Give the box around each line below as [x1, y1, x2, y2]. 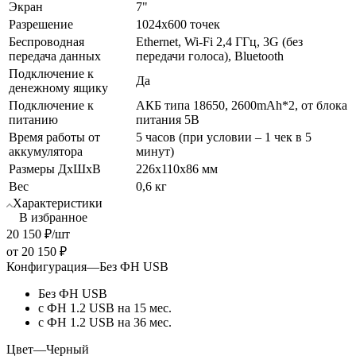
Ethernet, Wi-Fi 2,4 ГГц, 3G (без [136, 34, 303, 48]
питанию [9, 112, 58, 126]
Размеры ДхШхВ [9, 161, 101, 176]
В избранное [19, 210, 87, 224]
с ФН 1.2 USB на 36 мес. [38, 315, 172, 329]
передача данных [9, 48, 101, 63]
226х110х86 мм [136, 161, 218, 176]
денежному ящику [9, 80, 108, 95]
